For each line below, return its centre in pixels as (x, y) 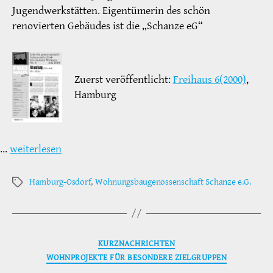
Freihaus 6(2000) (209, 79)
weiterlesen (36, 149)
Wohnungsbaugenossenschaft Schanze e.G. (173, 182)
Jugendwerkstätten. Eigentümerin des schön (111, 10)
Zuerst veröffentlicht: (123, 79)
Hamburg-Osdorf (60, 182)
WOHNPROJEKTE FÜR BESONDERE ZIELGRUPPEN (136, 258)
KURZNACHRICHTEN (136, 243)
